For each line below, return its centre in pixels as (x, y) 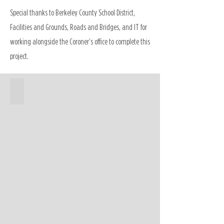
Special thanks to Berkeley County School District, (72, 12)
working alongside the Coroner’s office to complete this (80, 41)
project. (19, 56)
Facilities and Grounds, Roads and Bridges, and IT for (78, 27)
